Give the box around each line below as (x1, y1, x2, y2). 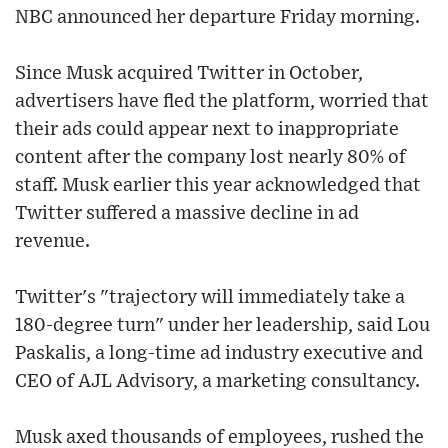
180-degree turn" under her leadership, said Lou (15, 316, 430, 336)
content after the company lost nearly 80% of (15, 148, 406, 168)
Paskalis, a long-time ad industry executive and (15, 344, 423, 364)
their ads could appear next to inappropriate (15, 120, 399, 140)
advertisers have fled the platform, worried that (15, 92, 429, 112)
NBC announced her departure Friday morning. (15, 8, 420, 28)
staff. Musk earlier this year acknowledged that (15, 176, 421, 196)
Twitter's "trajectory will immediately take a (15, 288, 405, 308)
